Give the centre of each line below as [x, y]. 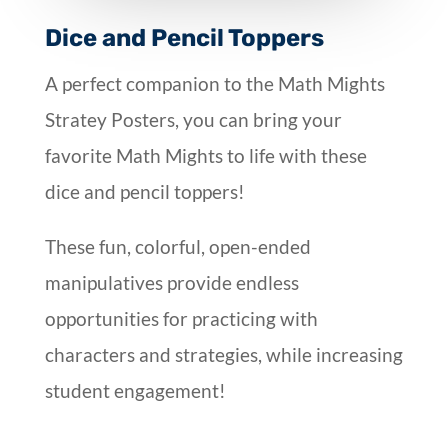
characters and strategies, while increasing [223, 354]
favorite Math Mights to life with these [205, 155]
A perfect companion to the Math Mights [214, 83]
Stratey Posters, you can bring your [193, 119]
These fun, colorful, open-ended [177, 246]
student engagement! [135, 390]
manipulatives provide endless [171, 282]
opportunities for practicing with [181, 318]
